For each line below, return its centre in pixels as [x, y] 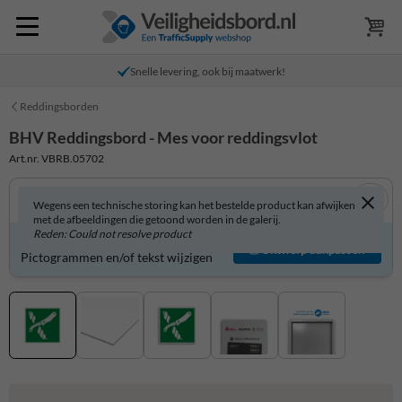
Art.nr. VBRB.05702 [57, 158]
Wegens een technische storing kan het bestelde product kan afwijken [194, 205]
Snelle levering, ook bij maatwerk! [207, 71]
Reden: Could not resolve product [112, 233]
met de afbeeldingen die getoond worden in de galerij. [157, 219]
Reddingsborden [59, 106]
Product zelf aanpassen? [87, 241]
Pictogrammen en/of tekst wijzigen [117, 258]
